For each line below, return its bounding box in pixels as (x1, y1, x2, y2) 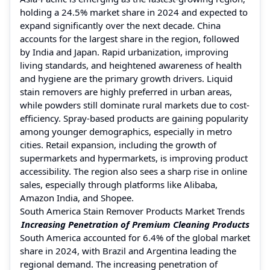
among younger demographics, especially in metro (20, 125, 232, 137)
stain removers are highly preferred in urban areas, (20, 85, 232, 98)
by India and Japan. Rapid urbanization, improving (20, 45, 228, 58)
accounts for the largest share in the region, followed (20, 32, 239, 45)
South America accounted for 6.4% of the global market (20, 231, 250, 243)
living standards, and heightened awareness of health (20, 58, 242, 71)
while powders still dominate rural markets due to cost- (20, 98, 250, 111)
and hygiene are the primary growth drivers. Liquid (20, 72, 233, 84)
